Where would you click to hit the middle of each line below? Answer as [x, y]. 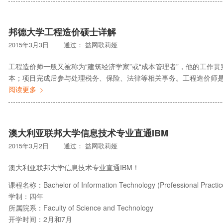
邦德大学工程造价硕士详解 [62, 32]
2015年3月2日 [29, 146]
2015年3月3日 [29, 45]
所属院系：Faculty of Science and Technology [81, 207]
